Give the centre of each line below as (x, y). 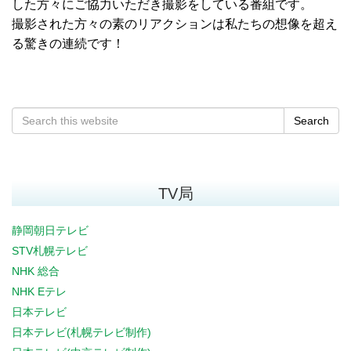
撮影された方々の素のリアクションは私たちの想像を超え (175, 24)
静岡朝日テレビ (50, 230)
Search (311, 121)
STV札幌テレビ (50, 251)
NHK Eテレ (39, 291)
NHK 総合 (36, 271)
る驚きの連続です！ (68, 43)
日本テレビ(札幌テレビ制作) (81, 332)
